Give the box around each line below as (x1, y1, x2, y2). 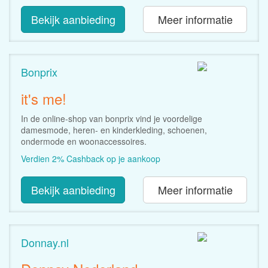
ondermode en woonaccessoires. (21, 135, 147, 147)
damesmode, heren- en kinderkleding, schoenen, (21, 123, 207, 136)
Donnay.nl (21, 234, 69, 250)
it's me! (21, 87, 66, 109)
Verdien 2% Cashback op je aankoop (21, 152, 160, 165)
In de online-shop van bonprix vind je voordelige (21, 112, 202, 124)
